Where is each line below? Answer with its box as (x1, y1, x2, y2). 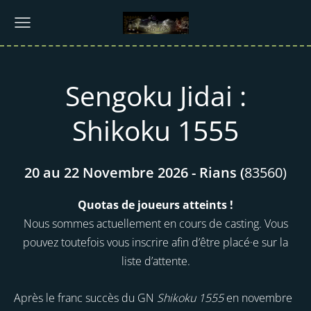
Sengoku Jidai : (65, 76, 246, 114)
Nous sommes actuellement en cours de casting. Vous (23, 216, 288, 232)
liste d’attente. (121, 253, 190, 269)
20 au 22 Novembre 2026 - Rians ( (24, 163, 244, 183)
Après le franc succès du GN (14, 289, 157, 305)
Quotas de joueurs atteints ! (78, 197, 233, 213)
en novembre (224, 289, 292, 305)
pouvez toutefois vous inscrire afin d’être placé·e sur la (23, 235, 288, 251)
